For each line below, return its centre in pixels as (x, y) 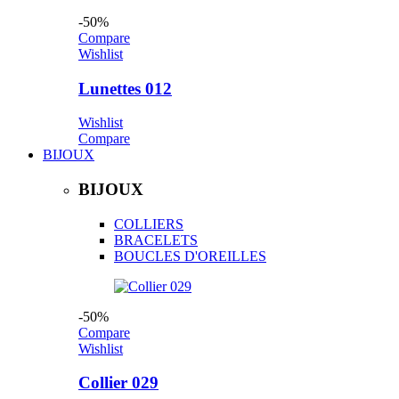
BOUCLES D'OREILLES (190, 256)
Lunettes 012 (125, 88)
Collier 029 (118, 383)
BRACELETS (156, 240)
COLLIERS (149, 224)
